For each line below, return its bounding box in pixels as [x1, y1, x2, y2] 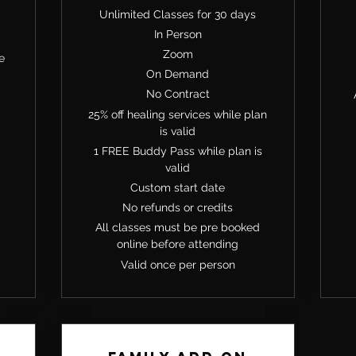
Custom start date [130, 180, 226, 194]
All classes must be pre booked [95, 221, 261, 234]
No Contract [145, 87, 210, 101]
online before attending [117, 238, 239, 251]
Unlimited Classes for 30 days [99, 7, 257, 21]
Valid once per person [120, 257, 235, 271]
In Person [153, 27, 202, 41]
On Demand [146, 68, 210, 81]
